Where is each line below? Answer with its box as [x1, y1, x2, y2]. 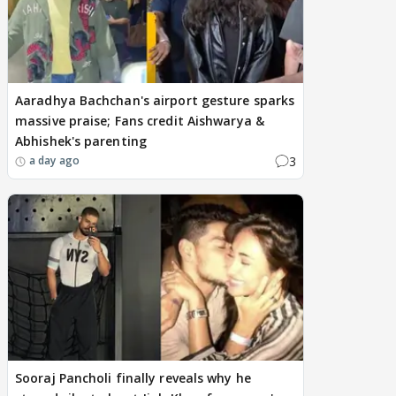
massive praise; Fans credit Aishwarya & [15, 111, 264, 129]
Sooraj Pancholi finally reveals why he [15, 369, 251, 386]
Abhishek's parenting [15, 132, 147, 149]
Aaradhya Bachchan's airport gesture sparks [15, 91, 295, 109]
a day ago [29, 153, 80, 169]
